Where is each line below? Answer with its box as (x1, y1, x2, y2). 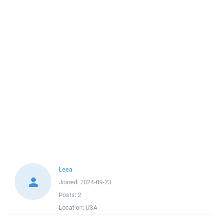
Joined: (59, 178, 80, 186)
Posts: (59, 191, 78, 199)
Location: (59, 203, 86, 212)
